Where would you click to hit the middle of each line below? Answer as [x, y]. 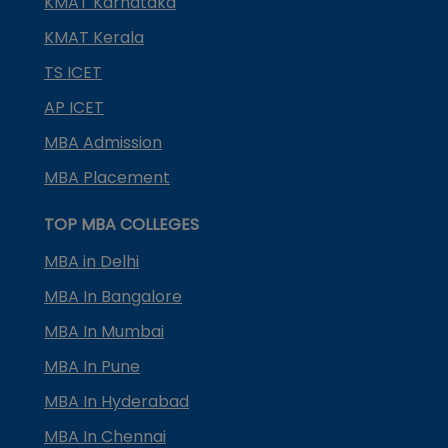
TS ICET [73, 72]
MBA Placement [107, 177]
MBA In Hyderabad [116, 401]
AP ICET [74, 107]
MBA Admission [103, 142]
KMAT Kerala [94, 37]
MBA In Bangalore [113, 296]
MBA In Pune [92, 366]
